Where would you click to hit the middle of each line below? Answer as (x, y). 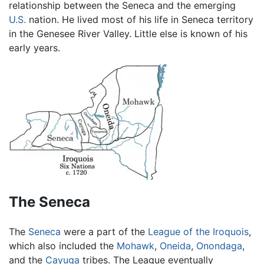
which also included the (63, 245)
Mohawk (136, 245)
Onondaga (219, 245)
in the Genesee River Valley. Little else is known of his (128, 33)
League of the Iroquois (198, 231)
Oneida (175, 245)
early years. (34, 47)
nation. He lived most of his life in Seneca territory (140, 19)
